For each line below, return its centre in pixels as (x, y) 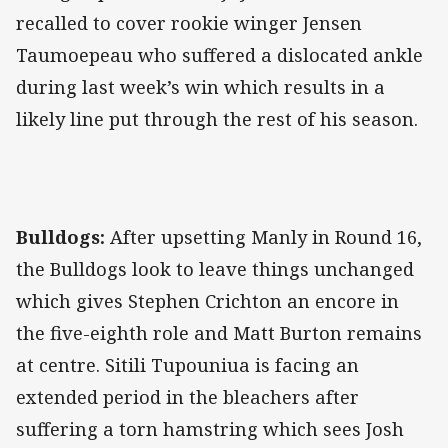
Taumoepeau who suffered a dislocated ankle (219, 54)
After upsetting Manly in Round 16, (263, 236)
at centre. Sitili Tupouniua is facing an (187, 364)
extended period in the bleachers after (187, 396)
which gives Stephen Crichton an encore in (207, 300)
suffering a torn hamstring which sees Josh (210, 428)
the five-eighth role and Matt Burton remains (219, 332)
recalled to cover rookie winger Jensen (189, 22)
